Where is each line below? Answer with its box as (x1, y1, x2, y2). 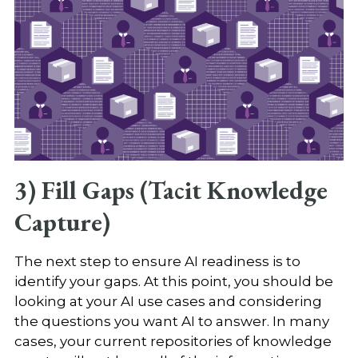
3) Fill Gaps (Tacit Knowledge (14, 173, 328, 207)
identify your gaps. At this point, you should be (14, 273, 333, 290)
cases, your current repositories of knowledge (14, 333, 332, 350)
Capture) (14, 205, 110, 239)
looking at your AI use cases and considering (14, 293, 322, 310)
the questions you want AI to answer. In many (14, 313, 329, 330)
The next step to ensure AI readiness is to (14, 253, 300, 270)
